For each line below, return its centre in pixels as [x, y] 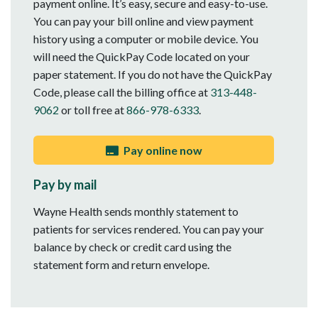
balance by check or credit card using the [132, 247]
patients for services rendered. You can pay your [149, 229]
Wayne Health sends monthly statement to [136, 212]
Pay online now [161, 150]
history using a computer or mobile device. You [146, 38]
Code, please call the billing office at [122, 92]
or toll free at [93, 109]
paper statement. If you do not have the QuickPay [153, 74]
